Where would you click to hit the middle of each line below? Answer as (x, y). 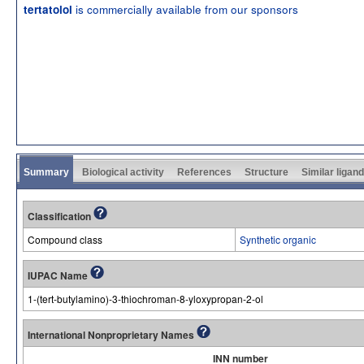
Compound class (65, 239)
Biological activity (123, 172)
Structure (266, 172)
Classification (61, 216)
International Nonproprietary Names (112, 334)
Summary (46, 172)
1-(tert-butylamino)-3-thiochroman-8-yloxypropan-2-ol (145, 298)
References (204, 172)
